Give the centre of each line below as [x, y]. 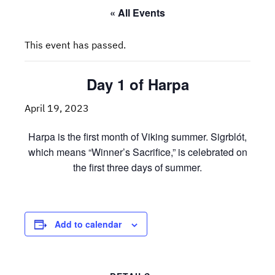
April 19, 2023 [57, 108]
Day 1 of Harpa [137, 84]
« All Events [137, 12]
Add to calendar [88, 224]
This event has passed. [75, 45]
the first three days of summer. [137, 167]
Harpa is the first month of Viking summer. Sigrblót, [137, 136]
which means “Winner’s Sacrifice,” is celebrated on [137, 152]
